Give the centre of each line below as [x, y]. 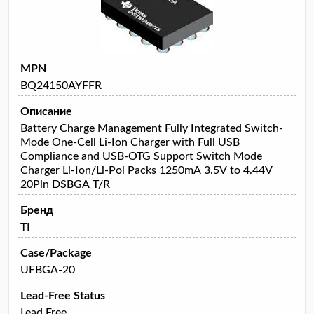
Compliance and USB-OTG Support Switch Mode [141, 156]
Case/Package [56, 253]
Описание [46, 111]
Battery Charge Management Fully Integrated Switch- [152, 128]
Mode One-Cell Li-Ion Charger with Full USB [130, 142]
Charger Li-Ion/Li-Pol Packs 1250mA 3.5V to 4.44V [146, 170]
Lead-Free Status [63, 295]
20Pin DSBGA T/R [65, 184]
